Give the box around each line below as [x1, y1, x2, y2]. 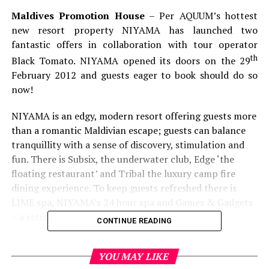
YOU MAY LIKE [97, 249, 172, 263]
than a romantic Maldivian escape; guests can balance [11, 124, 246, 138]
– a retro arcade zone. [11, 210, 106, 224]
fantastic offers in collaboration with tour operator [11, 37, 258, 51]
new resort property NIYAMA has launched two [11, 23, 258, 37]
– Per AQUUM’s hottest [144, 8, 258, 22]
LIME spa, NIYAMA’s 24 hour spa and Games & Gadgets [11, 196, 253, 210]
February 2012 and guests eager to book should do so [11, 68, 258, 82]
